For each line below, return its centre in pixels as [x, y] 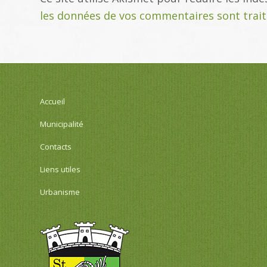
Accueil [52, 101]
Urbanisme [60, 192]
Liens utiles [60, 169]
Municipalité [62, 124]
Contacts [56, 146]
